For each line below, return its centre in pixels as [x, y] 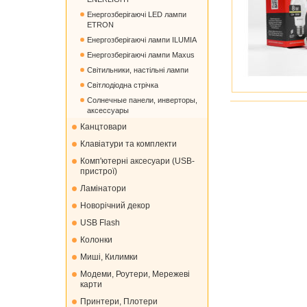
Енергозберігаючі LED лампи [137, 14]
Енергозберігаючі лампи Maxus [141, 55]
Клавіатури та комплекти [128, 144]
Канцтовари [103, 127]
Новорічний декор [115, 206]
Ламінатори [103, 188]
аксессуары [108, 110]
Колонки [96, 240]
